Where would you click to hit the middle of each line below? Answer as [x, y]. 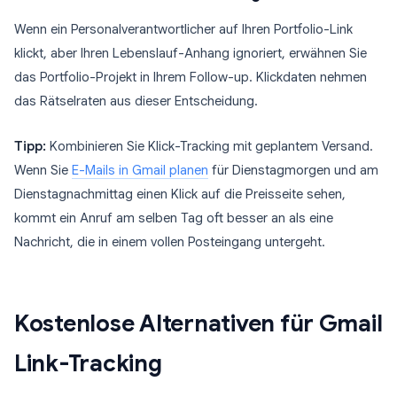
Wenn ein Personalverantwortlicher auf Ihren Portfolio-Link [183, 29]
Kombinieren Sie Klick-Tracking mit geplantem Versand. [210, 146]
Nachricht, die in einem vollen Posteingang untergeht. [170, 242]
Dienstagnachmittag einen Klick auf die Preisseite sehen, [180, 194]
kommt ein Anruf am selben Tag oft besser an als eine [174, 218]
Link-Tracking [88, 363]
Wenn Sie [43, 170]
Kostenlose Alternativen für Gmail [198, 323]
